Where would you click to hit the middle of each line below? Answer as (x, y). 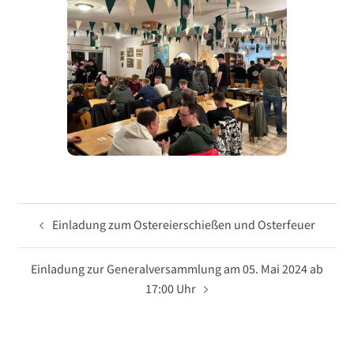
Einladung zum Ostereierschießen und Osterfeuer (183, 225)
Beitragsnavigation (91, 213)
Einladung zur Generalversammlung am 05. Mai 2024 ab (177, 269)
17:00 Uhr (171, 289)
